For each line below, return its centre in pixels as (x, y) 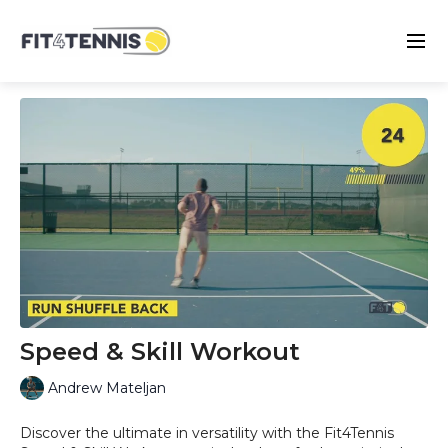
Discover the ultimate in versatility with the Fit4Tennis (207, 432)
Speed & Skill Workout (160, 351)
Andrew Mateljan (107, 388)
